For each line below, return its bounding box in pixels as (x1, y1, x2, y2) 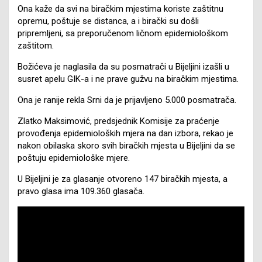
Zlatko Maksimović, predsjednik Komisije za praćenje (18, 115, 219, 126)
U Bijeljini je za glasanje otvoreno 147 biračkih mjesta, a (18, 173, 227, 184)
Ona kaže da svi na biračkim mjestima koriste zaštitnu (18, 3, 223, 14)
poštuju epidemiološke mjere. (18, 152, 130, 163)
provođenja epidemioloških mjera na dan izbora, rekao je (18, 127, 233, 139)
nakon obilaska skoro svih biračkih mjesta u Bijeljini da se (18, 140, 235, 151)
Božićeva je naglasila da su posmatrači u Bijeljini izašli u (18, 61, 229, 72)
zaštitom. (18, 40, 54, 51)
